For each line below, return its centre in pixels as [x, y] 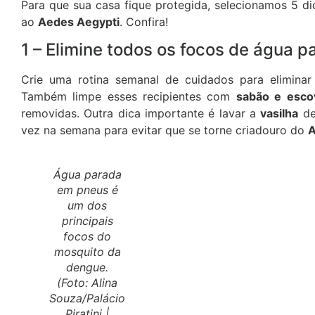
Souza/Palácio [87, 298]
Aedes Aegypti [79, 21]
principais [87, 220]
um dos [87, 205]
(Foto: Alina [87, 282]
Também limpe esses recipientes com [129, 96]
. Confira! [144, 21]
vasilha [279, 113]
